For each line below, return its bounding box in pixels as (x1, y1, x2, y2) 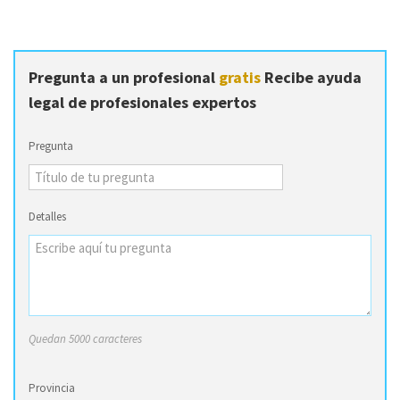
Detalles (29, 209, 66, 224)
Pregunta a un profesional (29, 67, 219, 87)
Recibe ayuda (261, 67, 362, 87)
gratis (219, 67, 261, 87)
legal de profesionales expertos (29, 92, 256, 112)
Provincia (29, 379, 75, 396)
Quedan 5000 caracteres (29, 331, 142, 346)
